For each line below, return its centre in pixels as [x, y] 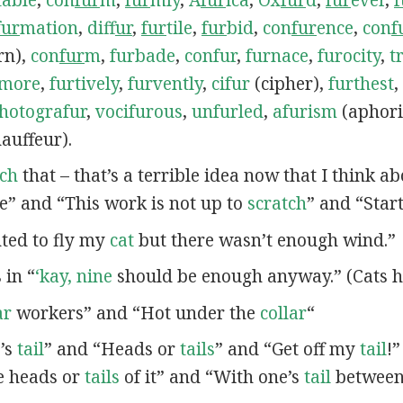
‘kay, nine [73, 277]
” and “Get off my [287, 349]
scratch [277, 204]
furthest [361, 83]
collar [283, 313]
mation [49, 27]
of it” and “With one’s [211, 377]
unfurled [227, 111]
